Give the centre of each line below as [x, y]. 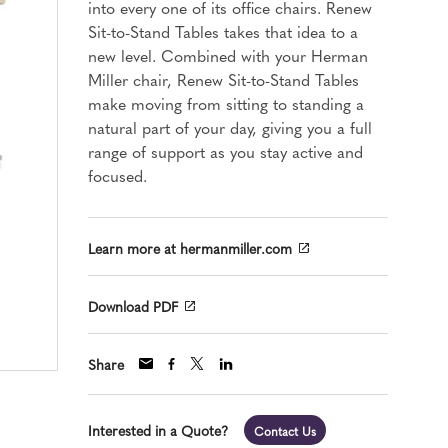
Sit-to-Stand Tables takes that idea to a [223, 31]
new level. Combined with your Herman [228, 55]
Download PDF [133, 305]
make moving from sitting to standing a [226, 103]
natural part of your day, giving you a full [230, 127]
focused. [117, 175]
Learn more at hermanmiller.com [190, 247]
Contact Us [285, 431]
